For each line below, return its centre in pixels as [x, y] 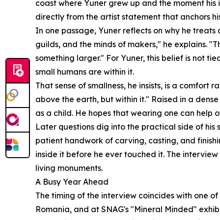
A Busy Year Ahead [72, 182]
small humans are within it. [85, 72]
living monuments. [69, 168]
